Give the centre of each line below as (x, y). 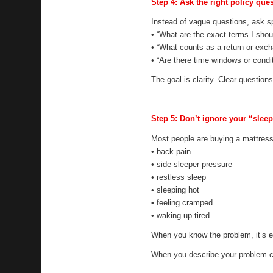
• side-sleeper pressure (192, 164)
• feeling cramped (182, 202)
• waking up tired (181, 215)
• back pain (171, 151)
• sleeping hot (175, 190)
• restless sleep (179, 177)
